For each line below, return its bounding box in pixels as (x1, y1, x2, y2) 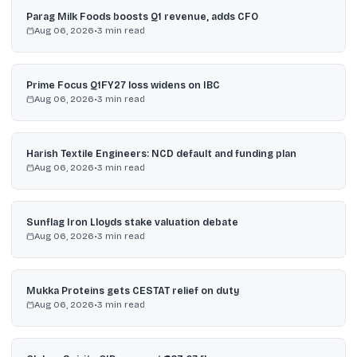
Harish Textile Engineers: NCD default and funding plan (25, 148, 296, 159)
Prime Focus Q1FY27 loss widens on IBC (25, 80, 220, 91)
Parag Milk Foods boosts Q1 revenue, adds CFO (25, 11, 258, 22)
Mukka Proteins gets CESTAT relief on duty (25, 285, 239, 296)
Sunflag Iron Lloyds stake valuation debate (25, 217, 238, 228)
